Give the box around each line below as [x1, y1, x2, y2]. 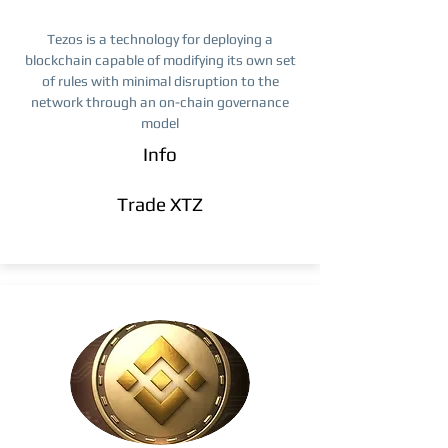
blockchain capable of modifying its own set [24, 52, 296, 68]
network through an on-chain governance [31, 94, 289, 110]
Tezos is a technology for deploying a [47, 31, 273, 47]
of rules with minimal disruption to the [41, 73, 279, 89]
